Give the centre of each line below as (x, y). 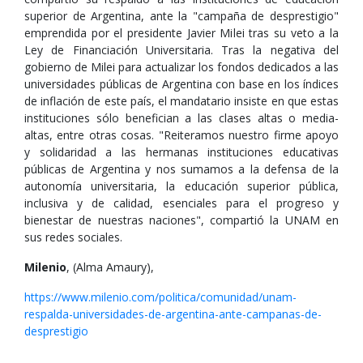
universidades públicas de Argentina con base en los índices (181, 84)
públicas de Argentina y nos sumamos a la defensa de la (181, 169)
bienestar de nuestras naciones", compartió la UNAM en (181, 220)
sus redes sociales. (73, 237)
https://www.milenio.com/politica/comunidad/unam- (160, 297)
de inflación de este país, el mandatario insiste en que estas (181, 101)
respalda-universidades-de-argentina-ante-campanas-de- (173, 314)
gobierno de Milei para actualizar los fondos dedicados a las (181, 67)
